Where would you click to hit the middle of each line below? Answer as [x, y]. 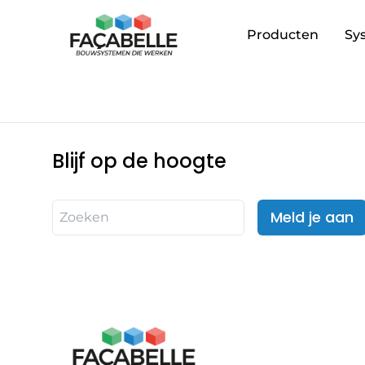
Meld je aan [312, 217]
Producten [283, 35]
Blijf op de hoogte [139, 161]
